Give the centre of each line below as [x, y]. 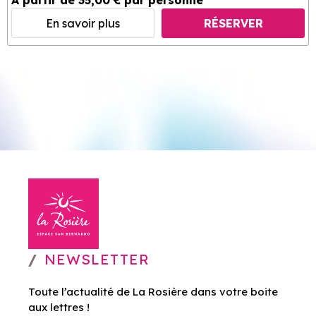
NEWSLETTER [97, 260]
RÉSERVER [233, 24]
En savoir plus [83, 24]
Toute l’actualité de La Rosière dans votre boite [153, 292]
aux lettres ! [59, 308]
